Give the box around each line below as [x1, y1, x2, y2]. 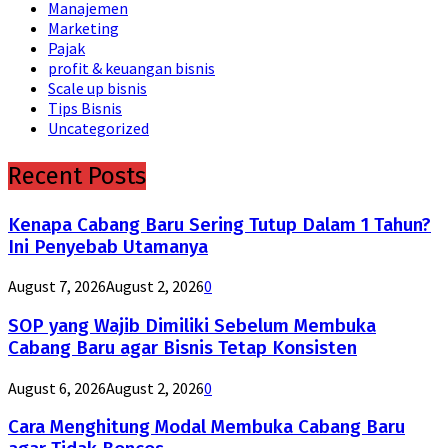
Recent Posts [8, 161, 146, 190]
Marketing [48, 17, 119, 38]
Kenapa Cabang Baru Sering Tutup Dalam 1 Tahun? [8, 213, 431, 236]
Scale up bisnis [48, 77, 147, 98]
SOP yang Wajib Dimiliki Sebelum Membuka [8, 315, 376, 338]
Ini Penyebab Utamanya [8, 235, 208, 258]
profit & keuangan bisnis [48, 57, 215, 78]
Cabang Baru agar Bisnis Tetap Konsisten [8, 337, 357, 360]
